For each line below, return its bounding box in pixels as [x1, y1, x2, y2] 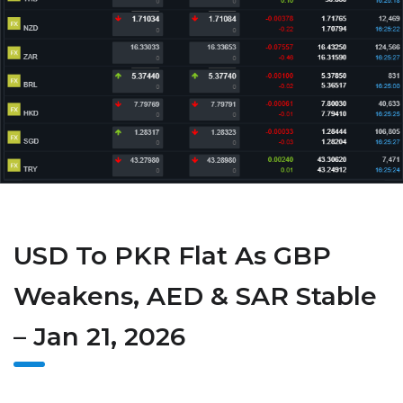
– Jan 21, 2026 [13, 321, 185, 353]
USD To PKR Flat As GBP [13, 240, 331, 272]
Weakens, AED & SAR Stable [13, 281, 377, 312]
